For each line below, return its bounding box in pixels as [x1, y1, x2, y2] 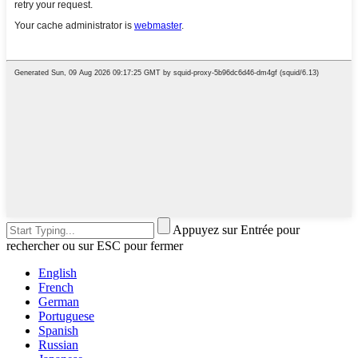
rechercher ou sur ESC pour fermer [6, 239, 183, 253]
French [38, 280, 74, 295]
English [38, 266, 77, 280]
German [38, 295, 79, 309]
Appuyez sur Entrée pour [173, 223, 300, 237]
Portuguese [38, 309, 94, 324]
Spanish [38, 324, 78, 338]
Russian [38, 338, 78, 352]
